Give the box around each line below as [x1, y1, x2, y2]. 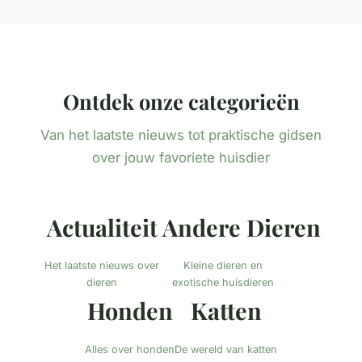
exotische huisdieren [172, 276, 274, 289]
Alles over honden [85, 343, 175, 356]
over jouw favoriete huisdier [92, 149, 270, 166]
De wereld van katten [175, 343, 277, 356]
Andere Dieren [162, 212, 321, 243]
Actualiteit [46, 212, 158, 243]
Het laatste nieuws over [44, 259, 159, 272]
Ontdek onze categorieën [62, 87, 300, 116]
